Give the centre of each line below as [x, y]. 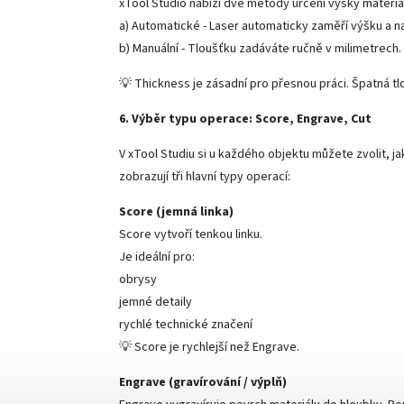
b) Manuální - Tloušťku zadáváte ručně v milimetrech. [260, 48]
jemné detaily [156, 302]
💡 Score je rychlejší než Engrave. [209, 347]
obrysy [138, 279]
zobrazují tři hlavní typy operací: [205, 176]
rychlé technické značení [186, 324]
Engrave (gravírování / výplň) [203, 382]
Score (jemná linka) [176, 211]
